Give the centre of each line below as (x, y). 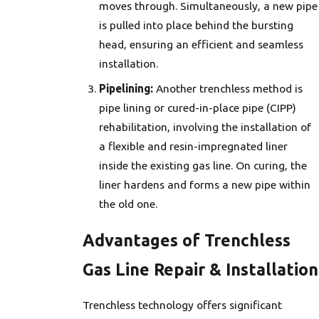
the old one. (129, 204)
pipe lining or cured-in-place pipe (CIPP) (198, 108)
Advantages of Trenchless (186, 240)
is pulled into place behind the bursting (197, 25)
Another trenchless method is (228, 89)
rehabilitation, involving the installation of (205, 127)
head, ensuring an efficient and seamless (202, 45)
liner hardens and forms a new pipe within (205, 185)
